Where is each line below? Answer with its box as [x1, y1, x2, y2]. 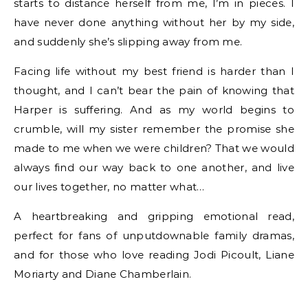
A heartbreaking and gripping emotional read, [14, 210, 294, 223]
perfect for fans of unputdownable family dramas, [14, 229, 294, 242]
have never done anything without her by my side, [14, 16, 294, 29]
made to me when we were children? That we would [14, 142, 294, 155]
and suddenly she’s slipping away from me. [14, 35, 243, 48]
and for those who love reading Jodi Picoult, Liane [14, 248, 294, 261]
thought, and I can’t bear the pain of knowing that [14, 84, 294, 97]
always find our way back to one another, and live [14, 161, 294, 174]
